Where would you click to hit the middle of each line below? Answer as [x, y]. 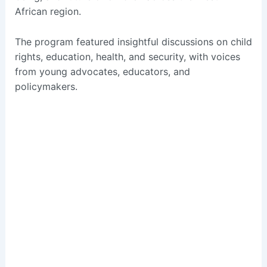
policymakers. [46, 86]
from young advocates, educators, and [102, 71]
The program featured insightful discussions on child [133, 41]
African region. [48, 12]
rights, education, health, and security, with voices [127, 56]
